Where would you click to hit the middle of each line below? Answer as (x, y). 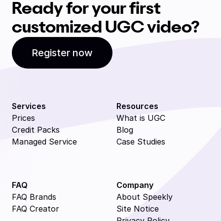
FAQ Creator (36, 209)
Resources (137, 106)
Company (135, 185)
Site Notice (138, 209)
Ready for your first (86, 9)
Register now (62, 53)
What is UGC (141, 118)
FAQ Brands (34, 197)
